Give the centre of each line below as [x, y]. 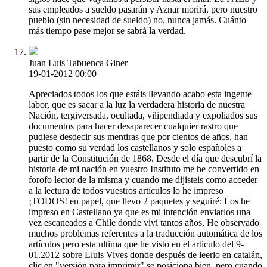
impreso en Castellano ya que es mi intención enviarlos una [139, 212]
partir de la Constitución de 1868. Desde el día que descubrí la [145, 158]
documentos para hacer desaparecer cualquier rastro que [133, 126]
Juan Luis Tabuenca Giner [78, 63]
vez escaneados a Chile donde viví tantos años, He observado [144, 222]
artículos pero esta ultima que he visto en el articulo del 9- [136, 244]
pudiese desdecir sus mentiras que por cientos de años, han [138, 136]
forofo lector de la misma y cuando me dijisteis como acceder [143, 179]
